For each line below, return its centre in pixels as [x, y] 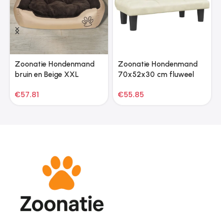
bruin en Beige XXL [47, 74]
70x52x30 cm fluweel [156, 74]
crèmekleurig [139, 85]
